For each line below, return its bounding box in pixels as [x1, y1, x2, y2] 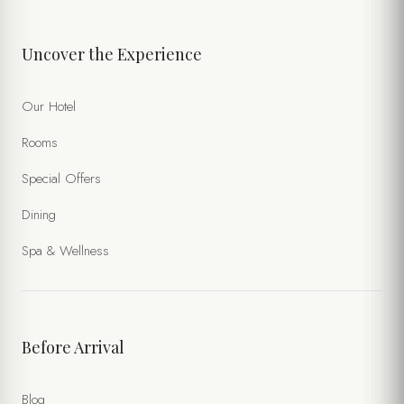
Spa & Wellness [22, 241, 109, 262]
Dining [22, 205, 56, 225]
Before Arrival [22, 336, 124, 359]
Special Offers [22, 169, 101, 189]
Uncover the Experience [22, 43, 202, 66]
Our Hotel [22, 96, 76, 117]
